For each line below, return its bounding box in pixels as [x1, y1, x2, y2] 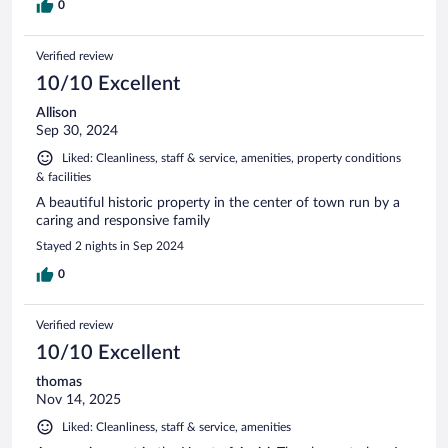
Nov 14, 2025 [36, 392, 121, 407]
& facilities [36, 170, 91, 183]
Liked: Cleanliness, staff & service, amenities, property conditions [62, 151, 401, 164]
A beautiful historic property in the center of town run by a [36, 195, 400, 210]
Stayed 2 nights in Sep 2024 [36, 239, 184, 252]
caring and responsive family [36, 213, 210, 228]
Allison [36, 105, 77, 120]
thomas [36, 374, 82, 389]
